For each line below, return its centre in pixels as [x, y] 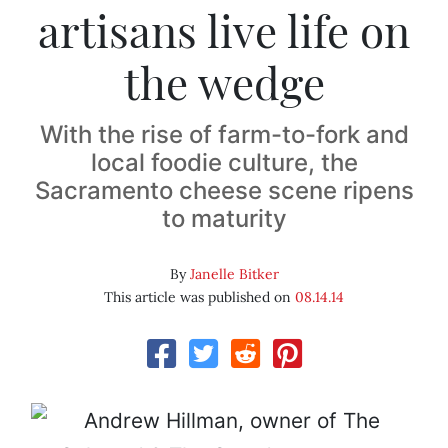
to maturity [224, 219]
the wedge [224, 82]
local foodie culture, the [224, 163]
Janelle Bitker [234, 274]
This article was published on [199, 297]
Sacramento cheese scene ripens [224, 191]
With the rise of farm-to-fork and [224, 135]
